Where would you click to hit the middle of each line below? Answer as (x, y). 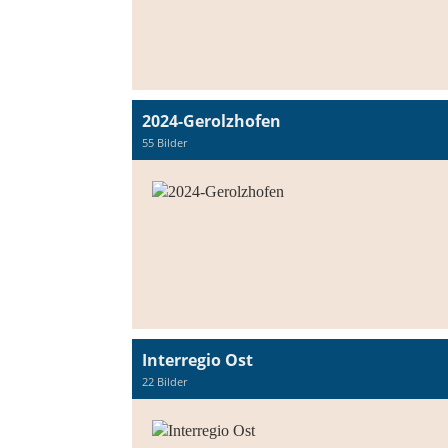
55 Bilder (164, 143)
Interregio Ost (197, 359)
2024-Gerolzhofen (211, 121)
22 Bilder (164, 381)
